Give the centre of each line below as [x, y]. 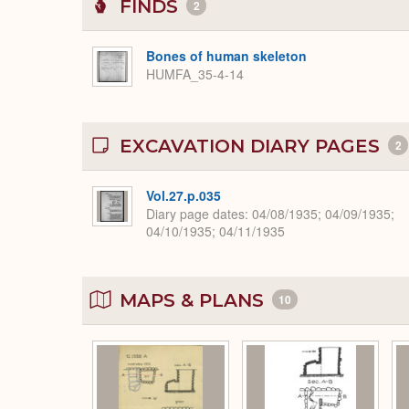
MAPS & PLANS [192, 300]
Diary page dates [195, 214]
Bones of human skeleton [226, 55]
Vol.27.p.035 [184, 195]
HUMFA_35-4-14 [195, 74]
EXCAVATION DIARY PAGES [250, 146]
